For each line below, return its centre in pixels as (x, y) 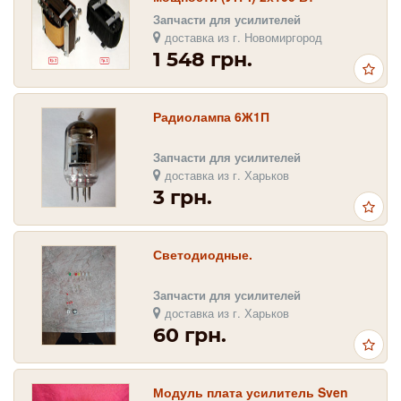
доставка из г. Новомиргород (242, 37)
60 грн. (190, 335)
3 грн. (183, 197)
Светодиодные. (203, 254)
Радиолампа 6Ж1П (211, 116)
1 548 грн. (203, 59)
